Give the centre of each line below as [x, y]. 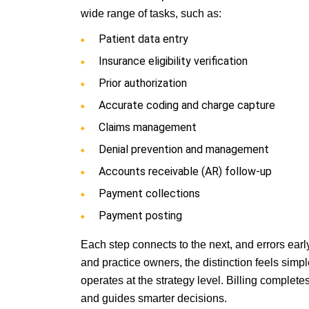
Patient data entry [143, 39]
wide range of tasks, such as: [151, 13]
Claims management [148, 127]
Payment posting [140, 216]
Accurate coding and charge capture [187, 105]
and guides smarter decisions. [154, 298]
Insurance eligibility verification [173, 61]
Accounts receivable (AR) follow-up [185, 171]
